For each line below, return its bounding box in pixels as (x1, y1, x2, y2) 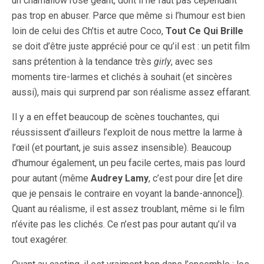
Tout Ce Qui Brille (166, 25, 243, 37)
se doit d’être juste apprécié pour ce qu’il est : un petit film (12, 41, 250, 52)
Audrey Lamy (91, 173, 148, 184)
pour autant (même (12, 173, 91, 184)
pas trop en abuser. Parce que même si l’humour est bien (12, 10, 245, 22)
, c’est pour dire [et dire (148, 173, 243, 184)
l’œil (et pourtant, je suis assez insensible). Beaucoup (12, 142, 232, 154)
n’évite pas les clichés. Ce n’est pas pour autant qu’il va (12, 219, 236, 230)
